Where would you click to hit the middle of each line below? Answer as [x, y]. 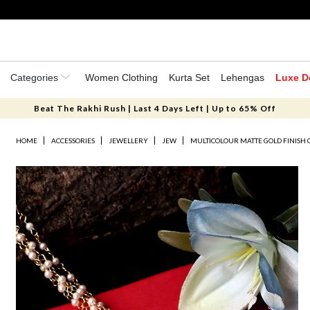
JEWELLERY [129, 140]
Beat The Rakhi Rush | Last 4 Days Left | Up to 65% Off [155, 108]
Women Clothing [121, 77]
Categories [36, 77]
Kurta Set [189, 77]
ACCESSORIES [73, 140]
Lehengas [243, 77]
